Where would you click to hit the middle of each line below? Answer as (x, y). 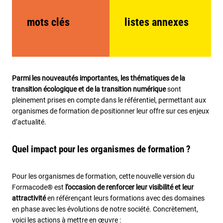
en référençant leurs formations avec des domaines (125, 198)
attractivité (29, 198)
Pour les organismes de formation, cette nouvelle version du (103, 176)
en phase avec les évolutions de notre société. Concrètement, (105, 209)
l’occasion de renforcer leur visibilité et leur (129, 187)
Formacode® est (39, 187)
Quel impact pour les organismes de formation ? (101, 149)
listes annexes (156, 22)
